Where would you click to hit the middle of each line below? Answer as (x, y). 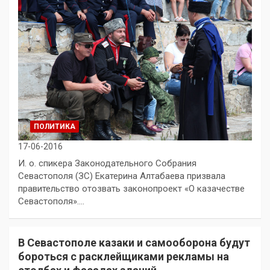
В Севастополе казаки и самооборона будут (134, 242)
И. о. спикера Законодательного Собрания (107, 163)
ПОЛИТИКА (55, 126)
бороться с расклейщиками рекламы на (124, 256)
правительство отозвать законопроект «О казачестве (131, 188)
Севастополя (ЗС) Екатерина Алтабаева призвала (122, 176)
